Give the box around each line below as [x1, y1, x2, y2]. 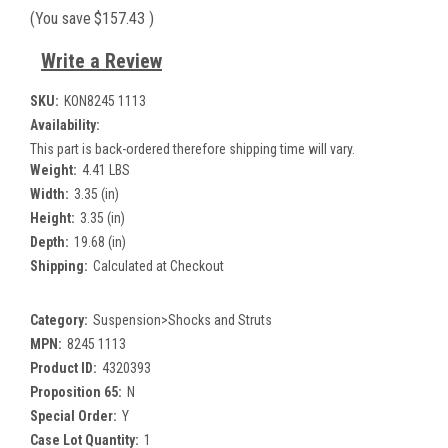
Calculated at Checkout [92, 258, 224, 275]
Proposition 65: [30, 384, 122, 401]
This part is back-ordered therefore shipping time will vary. [30, 141, 355, 158]
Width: [30, 186, 69, 203]
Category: [30, 312, 88, 329]
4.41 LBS [81, 162, 130, 179]
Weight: [30, 162, 77, 179]
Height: [30, 210, 75, 227]
